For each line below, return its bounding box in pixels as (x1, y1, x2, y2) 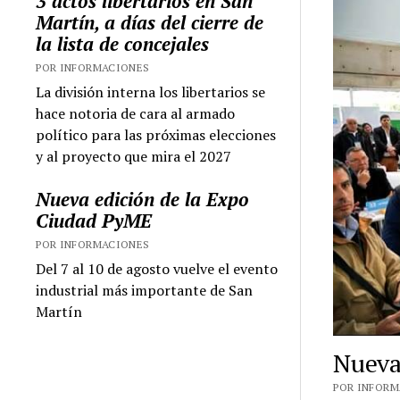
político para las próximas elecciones (36, 124, 277, 145)
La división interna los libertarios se (36, 81, 266, 102)
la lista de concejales (36, 30, 210, 56)
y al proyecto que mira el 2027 (36, 146, 232, 166)
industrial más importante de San (36, 279, 254, 300)
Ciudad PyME (36, 207, 153, 233)
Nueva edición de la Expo (36, 186, 250, 212)
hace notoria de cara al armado (36, 103, 236, 123)
